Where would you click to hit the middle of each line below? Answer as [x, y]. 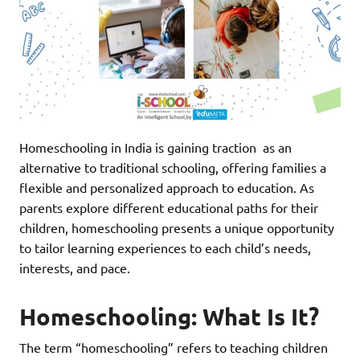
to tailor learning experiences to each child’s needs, [165, 247]
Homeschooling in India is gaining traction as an [155, 147]
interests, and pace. [75, 267]
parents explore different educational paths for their [169, 207]
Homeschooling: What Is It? [169, 317]
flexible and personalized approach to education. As [167, 187]
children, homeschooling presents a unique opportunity [177, 227]
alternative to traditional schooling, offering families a [173, 167]
